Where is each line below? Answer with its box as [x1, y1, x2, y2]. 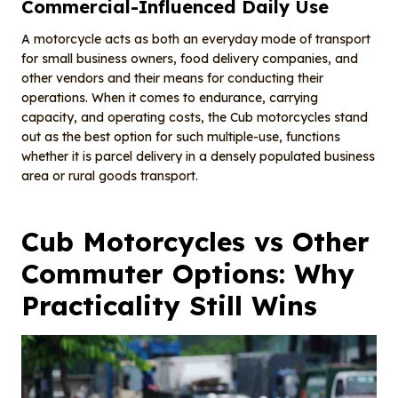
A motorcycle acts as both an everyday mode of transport [21, 31, 370, 48]
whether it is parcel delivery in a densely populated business [21, 148, 375, 165]
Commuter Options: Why [21, 257, 354, 291]
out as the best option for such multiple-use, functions [21, 129, 340, 146]
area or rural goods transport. [21, 168, 198, 185]
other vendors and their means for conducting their [21, 70, 323, 87]
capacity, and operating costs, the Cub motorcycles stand [21, 109, 368, 126]
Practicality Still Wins [21, 289, 317, 323]
